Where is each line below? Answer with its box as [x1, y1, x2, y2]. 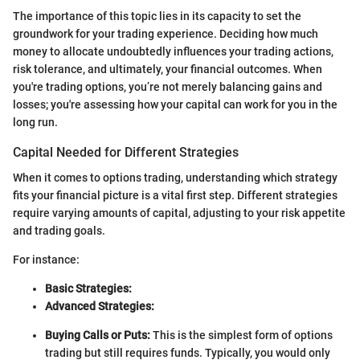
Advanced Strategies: [45, 300, 154, 313]
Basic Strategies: [45, 282, 132, 296]
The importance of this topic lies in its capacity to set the [13, 10, 301, 23]
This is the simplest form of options [150, 329, 333, 342]
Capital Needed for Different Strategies [13, 145, 239, 161]
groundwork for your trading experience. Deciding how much [13, 27, 318, 41]
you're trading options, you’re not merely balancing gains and [13, 80, 322, 94]
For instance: [13, 253, 80, 267]
